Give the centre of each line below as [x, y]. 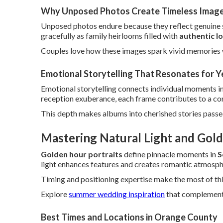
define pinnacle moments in [170, 154]
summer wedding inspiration [117, 194]
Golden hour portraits [82, 154]
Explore [55, 194]
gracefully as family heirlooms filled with [110, 36]
